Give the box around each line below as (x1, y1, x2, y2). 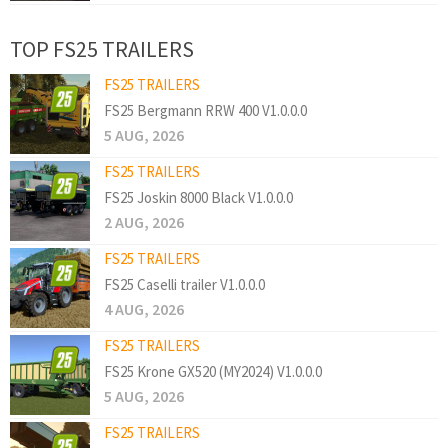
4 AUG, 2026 (104, 299, 184, 320)
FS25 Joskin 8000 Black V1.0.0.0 (104, 188, 293, 208)
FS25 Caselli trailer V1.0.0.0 (104, 275, 265, 295)
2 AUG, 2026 (104, 212, 184, 233)
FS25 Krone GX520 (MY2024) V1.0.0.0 (104, 362, 322, 382)
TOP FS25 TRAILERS (10, 35, 194, 64)
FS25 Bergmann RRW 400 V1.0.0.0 (104, 101, 307, 121)
